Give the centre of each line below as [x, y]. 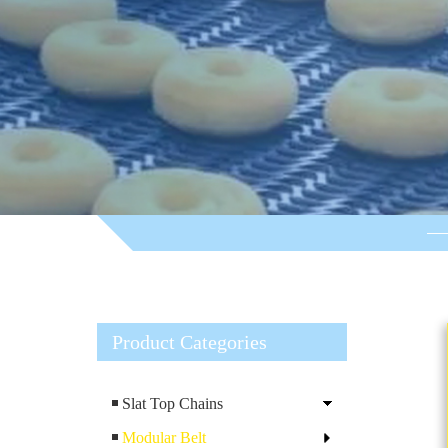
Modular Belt [164, 437]
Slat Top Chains [172, 403]
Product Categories [189, 341]
